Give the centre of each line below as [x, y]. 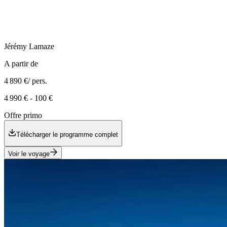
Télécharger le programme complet [67, 134]
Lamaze [42, 47]
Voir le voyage [29, 154]
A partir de [21, 64]
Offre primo [23, 116]
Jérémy [15, 47]
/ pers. [37, 81]
